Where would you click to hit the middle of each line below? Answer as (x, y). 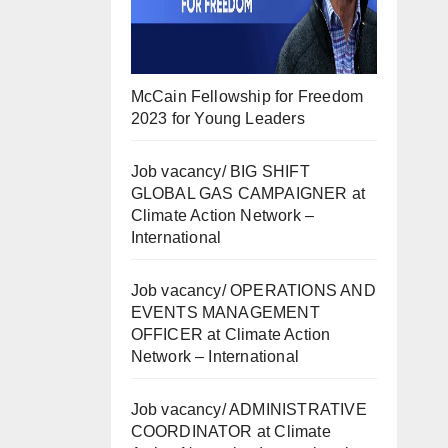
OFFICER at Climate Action (230, 334)
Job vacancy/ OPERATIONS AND (253, 290)
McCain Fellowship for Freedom (247, 96)
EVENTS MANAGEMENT (225, 312)
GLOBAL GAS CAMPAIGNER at (248, 193)
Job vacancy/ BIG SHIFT (220, 171)
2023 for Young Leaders (217, 118)
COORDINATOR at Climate (230, 431)
